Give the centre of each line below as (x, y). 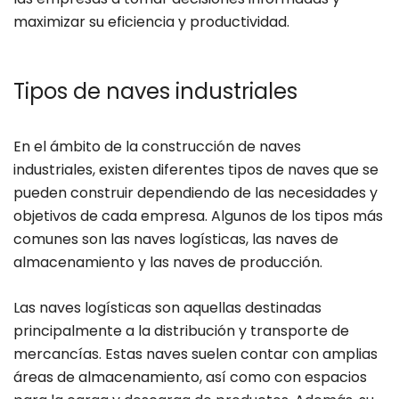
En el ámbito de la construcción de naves (157, 147)
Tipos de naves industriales (155, 92)
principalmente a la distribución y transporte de (181, 331)
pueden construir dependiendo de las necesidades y (195, 193)
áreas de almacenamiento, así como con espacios (190, 378)
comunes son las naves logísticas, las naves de (176, 240)
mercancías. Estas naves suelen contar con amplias (195, 354)
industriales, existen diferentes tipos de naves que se (196, 170)
